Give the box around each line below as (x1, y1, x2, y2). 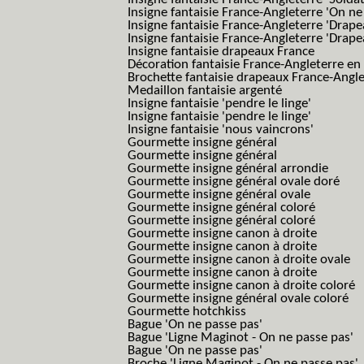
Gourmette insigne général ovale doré (128, 175, 340, 188)
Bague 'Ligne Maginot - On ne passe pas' (128, 331, 353, 344)
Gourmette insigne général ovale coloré (128, 292, 349, 305)
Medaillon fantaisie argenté (128, 84, 282, 97)
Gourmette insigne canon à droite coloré (128, 279, 355, 292)
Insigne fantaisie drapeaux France (128, 45, 314, 58)
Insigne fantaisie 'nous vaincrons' (128, 123, 314, 136)
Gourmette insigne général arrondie (128, 162, 328, 175)
